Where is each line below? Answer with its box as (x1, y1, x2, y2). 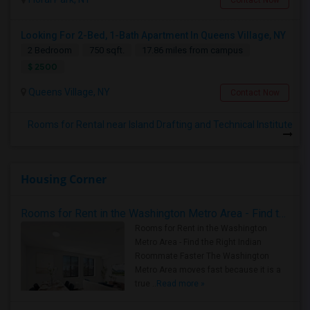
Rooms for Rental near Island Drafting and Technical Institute (28, 119, 293, 130)
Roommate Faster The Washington (135, 251, 269, 261)
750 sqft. (89, 45, 125, 55)
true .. (135, 279, 156, 289)
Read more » (156, 279, 205, 289)
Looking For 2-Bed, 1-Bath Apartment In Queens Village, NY (21, 30, 286, 41)
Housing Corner (21, 172, 107, 187)
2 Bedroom (28, 45, 72, 55)
